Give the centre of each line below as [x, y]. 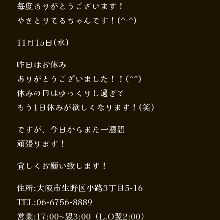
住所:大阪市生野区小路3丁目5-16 [80, 188]
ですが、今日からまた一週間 [71, 129]
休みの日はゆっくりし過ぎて [71, 93]
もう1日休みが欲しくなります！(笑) [85, 107]
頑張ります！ [41, 144]
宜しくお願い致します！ [62, 166]
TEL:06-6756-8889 [54, 202]
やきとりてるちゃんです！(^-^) [77, 20]
